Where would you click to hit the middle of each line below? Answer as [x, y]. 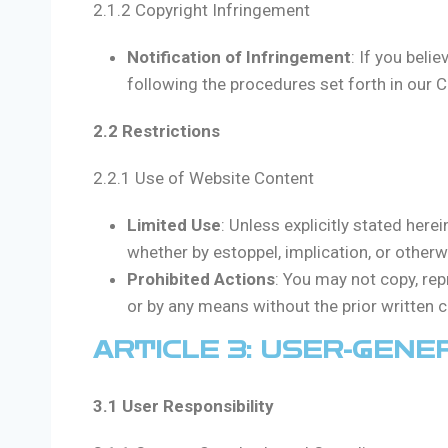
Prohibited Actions [201, 279]
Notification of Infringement [239, 57]
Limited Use [174, 225]
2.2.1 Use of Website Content [203, 178]
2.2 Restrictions [156, 131]
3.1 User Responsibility [183, 406]
